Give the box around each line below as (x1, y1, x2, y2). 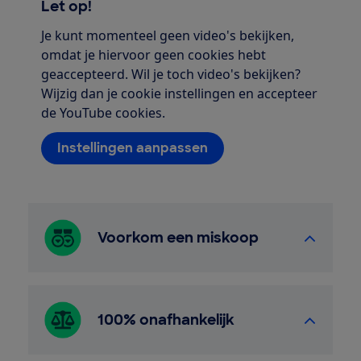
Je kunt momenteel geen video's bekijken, (40, 27, 294, 45)
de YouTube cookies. (40, 104, 165, 122)
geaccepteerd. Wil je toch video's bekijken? (40, 65, 301, 84)
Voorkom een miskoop (97, 228, 259, 248)
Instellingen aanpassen (56, 139, 208, 157)
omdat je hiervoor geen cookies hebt (40, 46, 266, 64)
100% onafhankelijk (97, 310, 234, 330)
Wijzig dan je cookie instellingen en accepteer (40, 85, 317, 103)
